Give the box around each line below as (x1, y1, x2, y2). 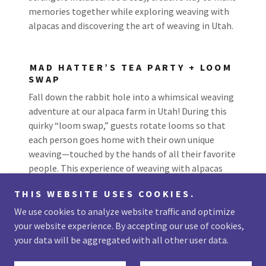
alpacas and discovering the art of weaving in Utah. (28, 20, 233, 31)
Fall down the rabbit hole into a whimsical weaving (28, 91, 234, 103)
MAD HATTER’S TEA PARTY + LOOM (30, 61, 233, 73)
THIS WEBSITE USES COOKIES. (14, 188, 195, 199)
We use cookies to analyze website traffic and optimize (14, 205, 235, 217)
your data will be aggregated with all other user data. (14, 234, 229, 246)
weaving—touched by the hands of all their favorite (28, 148, 236, 160)
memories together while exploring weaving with (28, 5, 229, 17)
